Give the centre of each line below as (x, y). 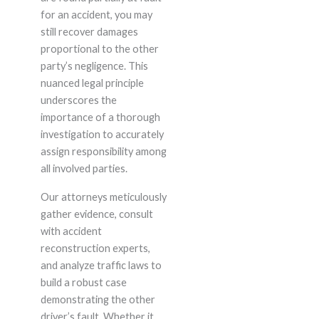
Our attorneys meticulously (103, 197)
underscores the (78, 100)
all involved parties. (84, 169)
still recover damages (89, 32)
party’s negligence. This (94, 66)
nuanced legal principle (92, 83)
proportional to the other (99, 49)
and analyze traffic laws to (101, 266)
